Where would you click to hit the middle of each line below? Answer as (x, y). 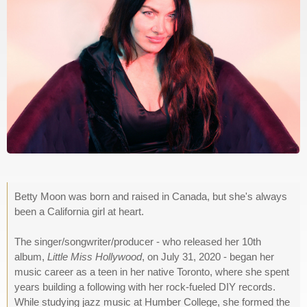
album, (31, 257)
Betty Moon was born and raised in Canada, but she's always (151, 197)
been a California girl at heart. (79, 212)
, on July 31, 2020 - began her (208, 257)
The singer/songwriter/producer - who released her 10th (138, 242)
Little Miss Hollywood (95, 257)
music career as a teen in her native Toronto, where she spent (152, 272)
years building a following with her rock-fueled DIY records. (145, 287)
